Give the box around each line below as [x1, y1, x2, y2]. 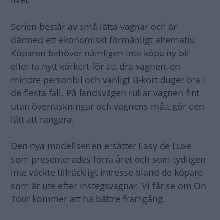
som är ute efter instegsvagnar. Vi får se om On [11, 179, 206, 192]
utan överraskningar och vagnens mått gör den [11, 100, 204, 112]
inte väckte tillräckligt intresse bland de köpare [11, 166, 203, 178]
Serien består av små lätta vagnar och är [11, 20, 177, 32]
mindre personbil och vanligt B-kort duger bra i [11, 73, 205, 85]
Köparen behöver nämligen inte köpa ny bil [11, 47, 189, 59]
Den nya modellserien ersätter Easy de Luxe [11, 139, 192, 152]
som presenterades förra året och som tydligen [11, 153, 206, 165]
